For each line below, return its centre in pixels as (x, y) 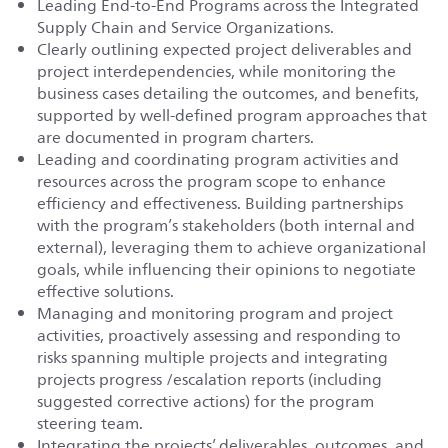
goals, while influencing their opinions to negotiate (226, 269)
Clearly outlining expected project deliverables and (224, 49)
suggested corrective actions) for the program (205, 401)
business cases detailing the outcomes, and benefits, (227, 93)
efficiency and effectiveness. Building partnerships (219, 203)
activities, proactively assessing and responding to (218, 335)
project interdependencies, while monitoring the (216, 71)
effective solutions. (105, 291)
